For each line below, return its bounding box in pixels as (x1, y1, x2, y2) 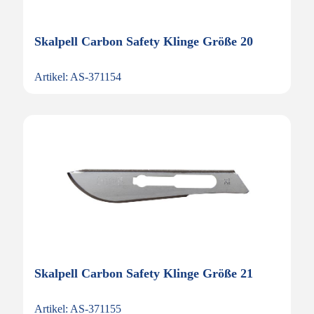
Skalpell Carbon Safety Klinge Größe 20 (34, 34, 253, 48)
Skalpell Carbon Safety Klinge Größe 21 (34, 266, 253, 280)
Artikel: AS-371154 (34, 71, 121, 83)
